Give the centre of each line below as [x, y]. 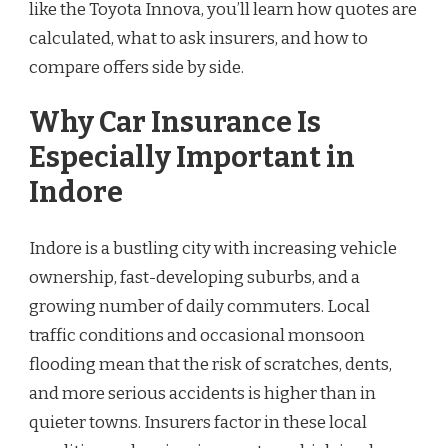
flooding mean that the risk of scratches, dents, [210, 364]
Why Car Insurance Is [175, 123]
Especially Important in [192, 158]
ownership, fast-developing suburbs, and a [194, 277]
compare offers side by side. [136, 67]
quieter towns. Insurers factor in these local [198, 422]
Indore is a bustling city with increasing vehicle [213, 248]
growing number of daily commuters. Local [199, 306]
